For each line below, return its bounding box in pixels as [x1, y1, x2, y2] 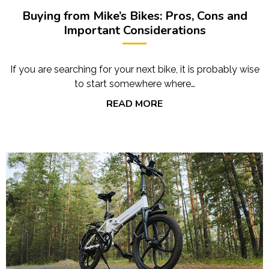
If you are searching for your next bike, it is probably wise [10, 63, 259, 75]
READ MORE [106, 97, 163, 110]
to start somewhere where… [74, 77, 195, 89]
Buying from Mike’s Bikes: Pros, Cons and [22, 7, 247, 24]
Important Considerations [63, 22, 206, 38]
